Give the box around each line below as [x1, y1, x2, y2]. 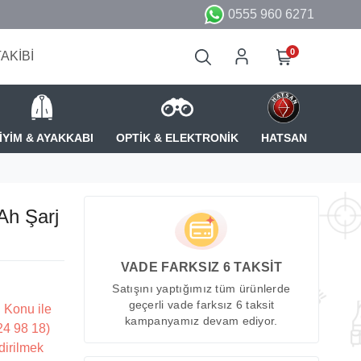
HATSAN [260, 131, 307, 144]
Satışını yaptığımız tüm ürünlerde [112, 283, 291, 296]
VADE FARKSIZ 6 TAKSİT [120, 260, 283, 275]
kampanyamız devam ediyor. [125, 315, 278, 328]
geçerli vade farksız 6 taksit [128, 299, 275, 312]
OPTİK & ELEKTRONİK [115, 131, 239, 144]
